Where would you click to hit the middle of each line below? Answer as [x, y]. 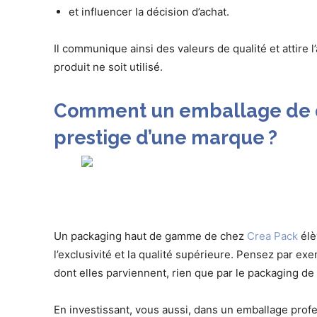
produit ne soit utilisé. [108, 67]
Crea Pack [272, 236]
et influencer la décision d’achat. [150, 12]
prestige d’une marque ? [166, 138]
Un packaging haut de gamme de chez [150, 236]
